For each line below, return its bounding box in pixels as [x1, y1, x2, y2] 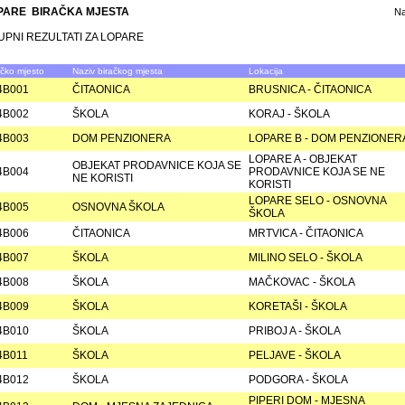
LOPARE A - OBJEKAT [249, 153, 357, 165]
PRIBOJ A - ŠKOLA [249, 325, 341, 337]
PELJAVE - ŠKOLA [249, 349, 341, 362]
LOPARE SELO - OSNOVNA [249, 194, 386, 207]
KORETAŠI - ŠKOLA [249, 300, 347, 313]
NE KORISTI [72, 172, 133, 184]
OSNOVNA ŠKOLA [72, 201, 165, 213]
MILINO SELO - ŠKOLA [249, 251, 363, 264]
